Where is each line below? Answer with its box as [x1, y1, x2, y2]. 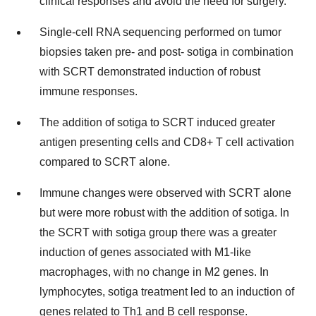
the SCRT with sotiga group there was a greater [39, 226, 276, 238]
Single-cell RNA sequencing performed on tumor [39, 26, 281, 38]
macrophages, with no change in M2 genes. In [39, 266, 269, 278]
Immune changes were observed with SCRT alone [39, 187, 291, 199]
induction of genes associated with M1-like [39, 246, 251, 258]
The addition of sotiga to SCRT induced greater [39, 116, 275, 128]
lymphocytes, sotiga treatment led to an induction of [39, 286, 294, 298]
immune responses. [39, 85, 138, 97]
